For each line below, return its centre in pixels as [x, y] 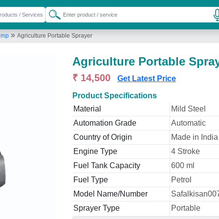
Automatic [188, 123]
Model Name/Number [110, 194]
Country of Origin [103, 137]
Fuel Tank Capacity [107, 165]
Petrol [181, 180]
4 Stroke [186, 151]
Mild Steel [188, 109]
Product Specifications [115, 96]
